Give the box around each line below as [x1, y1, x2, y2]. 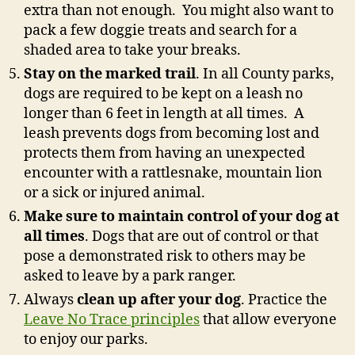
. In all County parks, [196, 65, 334, 84]
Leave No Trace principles [24, 311, 200, 330]
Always [24, 291, 77, 310]
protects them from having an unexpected [24, 144, 305, 163]
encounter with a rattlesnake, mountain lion [24, 164, 323, 183]
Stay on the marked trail [24, 65, 196, 84]
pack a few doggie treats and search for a [24, 21, 297, 40]
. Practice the [241, 291, 327, 310]
